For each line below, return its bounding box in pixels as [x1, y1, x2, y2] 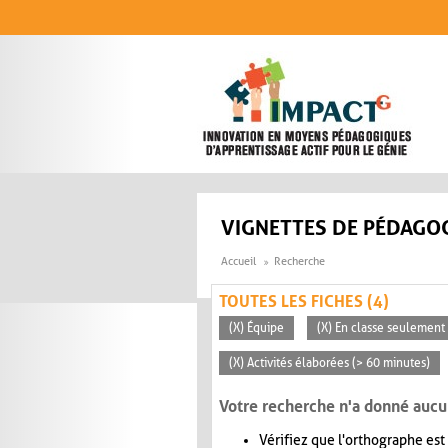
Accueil [221, 255, 256, 269]
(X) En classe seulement [317, 321, 445, 336]
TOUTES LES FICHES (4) [219, 292, 389, 312]
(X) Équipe [229, 321, 284, 336]
